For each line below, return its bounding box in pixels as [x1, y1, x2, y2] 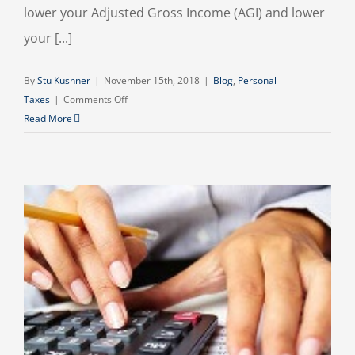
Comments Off [63, 93, 128, 107]
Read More [24, 112, 72, 126]
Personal [238, 74, 277, 88]
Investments [127, 225, 181, 239]
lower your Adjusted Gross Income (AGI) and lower [24, 4, 325, 22]
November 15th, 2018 [104, 74, 200, 88]
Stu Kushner [37, 74, 90, 88]
